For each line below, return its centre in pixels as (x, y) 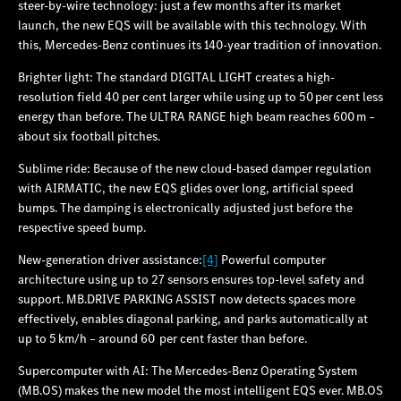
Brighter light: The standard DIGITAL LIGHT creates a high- (176, 77)
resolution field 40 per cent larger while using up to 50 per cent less (200, 96)
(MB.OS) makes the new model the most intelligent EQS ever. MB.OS (200, 390)
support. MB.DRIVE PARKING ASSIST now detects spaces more (187, 299)
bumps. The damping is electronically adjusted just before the (185, 207)
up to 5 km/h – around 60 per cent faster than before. (162, 338)
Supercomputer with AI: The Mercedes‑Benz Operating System (188, 370)
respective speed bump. (82, 227)
